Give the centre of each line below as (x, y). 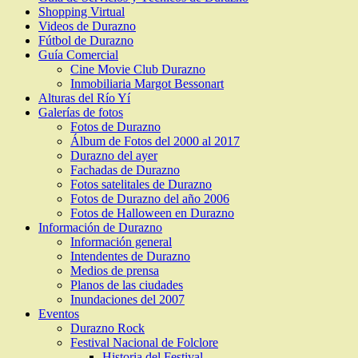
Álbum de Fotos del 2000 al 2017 (155, 141)
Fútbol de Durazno (86, 40)
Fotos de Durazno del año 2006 (150, 198)
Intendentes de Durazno (130, 256)
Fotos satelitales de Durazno (141, 184)
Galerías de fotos (81, 112)
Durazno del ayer (114, 155)
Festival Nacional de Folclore (144, 342)
